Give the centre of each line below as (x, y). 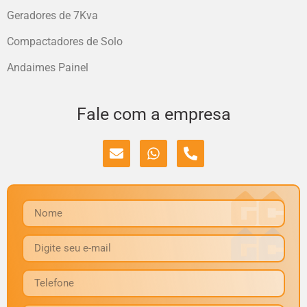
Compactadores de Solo (65, 41)
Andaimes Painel (48, 68)
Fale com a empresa (153, 114)
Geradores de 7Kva (52, 15)
